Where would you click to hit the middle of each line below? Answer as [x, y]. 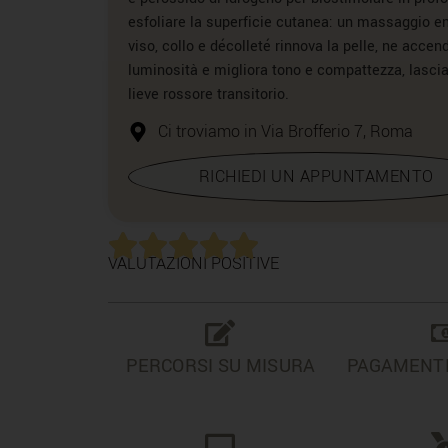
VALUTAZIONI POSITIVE [193, 263]
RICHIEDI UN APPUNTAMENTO [316, 176]
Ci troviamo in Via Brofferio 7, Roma [285, 131]
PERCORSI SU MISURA [220, 366]
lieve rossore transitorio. [208, 95]
